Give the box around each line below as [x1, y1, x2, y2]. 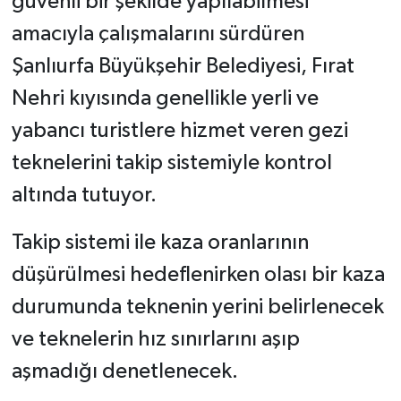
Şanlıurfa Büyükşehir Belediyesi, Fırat [11, 55, 354, 78]
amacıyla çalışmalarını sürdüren [11, 23, 304, 46]
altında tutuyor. [11, 184, 157, 207]
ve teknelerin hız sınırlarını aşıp [11, 328, 300, 351]
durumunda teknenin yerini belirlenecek [11, 296, 384, 319]
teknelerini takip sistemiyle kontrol [11, 152, 332, 175]
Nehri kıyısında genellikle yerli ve [11, 88, 319, 110]
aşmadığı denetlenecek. [11, 361, 238, 383]
